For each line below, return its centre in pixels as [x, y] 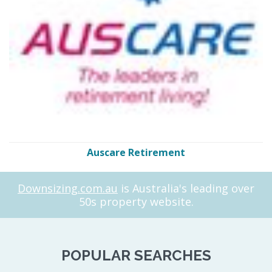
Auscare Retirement [136, 153]
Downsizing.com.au [68, 189]
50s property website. [136, 202]
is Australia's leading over [186, 189]
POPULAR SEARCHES [136, 256]
